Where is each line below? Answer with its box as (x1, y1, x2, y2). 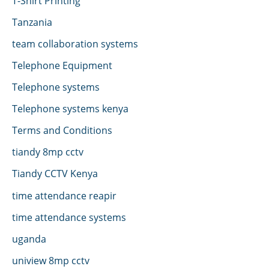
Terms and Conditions (12, 123, 112, 138)
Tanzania (12, 14, 52, 29)
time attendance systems (12, 210, 126, 224)
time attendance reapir (12, 188, 116, 202)
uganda (12, 231, 46, 246)
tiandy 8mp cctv (12, 145, 83, 159)
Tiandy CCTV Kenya (12, 166, 98, 181)
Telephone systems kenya (12, 101, 128, 116)
